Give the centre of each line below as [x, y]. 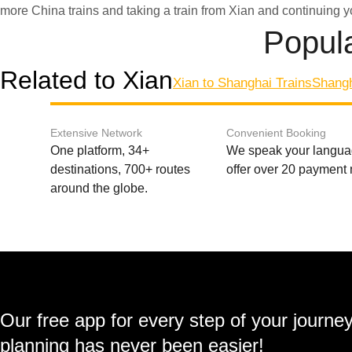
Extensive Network [96, 133]
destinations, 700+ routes [120, 169]
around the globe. [99, 188]
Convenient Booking [277, 133]
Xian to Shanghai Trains [242, 83]
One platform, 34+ [100, 150]
